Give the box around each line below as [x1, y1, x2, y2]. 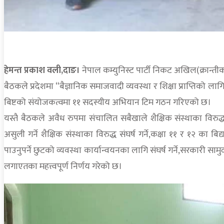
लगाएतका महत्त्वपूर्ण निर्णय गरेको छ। [4, 158, 122, 174]
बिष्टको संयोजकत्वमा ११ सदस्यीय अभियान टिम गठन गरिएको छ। [4, 94, 211, 110]
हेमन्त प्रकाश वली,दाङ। [4, 62, 80, 78]
